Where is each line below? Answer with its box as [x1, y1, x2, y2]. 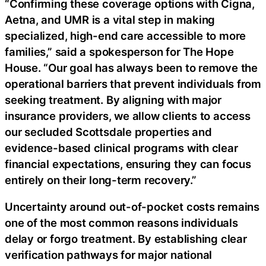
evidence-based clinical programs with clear [5, 141, 238, 154]
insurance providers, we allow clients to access [5, 109, 251, 122]
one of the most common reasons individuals [5, 216, 238, 229]
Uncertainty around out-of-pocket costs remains [5, 200, 259, 213]
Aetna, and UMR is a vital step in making [5, 12, 216, 26]
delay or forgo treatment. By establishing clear [5, 232, 247, 245]
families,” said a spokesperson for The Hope [5, 45, 234, 58]
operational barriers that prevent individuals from [5, 77, 261, 90]
